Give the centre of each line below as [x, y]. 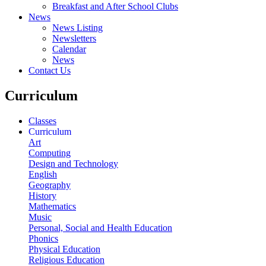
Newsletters [74, 38]
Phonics [43, 238]
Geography [50, 185]
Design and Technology [73, 163]
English [43, 174]
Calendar [69, 49]
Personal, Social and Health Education [100, 227]
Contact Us [50, 70]
